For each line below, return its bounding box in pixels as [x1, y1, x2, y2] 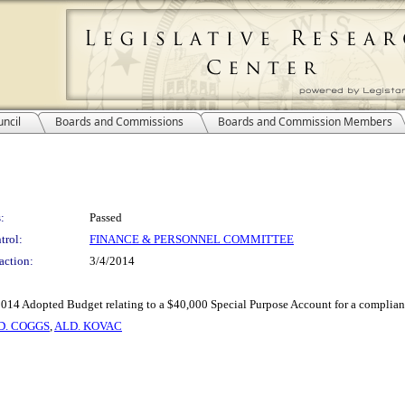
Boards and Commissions [55, 114, 184, 129]
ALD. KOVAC [54, 319, 122, 333]
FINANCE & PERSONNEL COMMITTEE [89, 232, 294, 246]
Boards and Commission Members [218, 114, 392, 129]
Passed [89, 211, 122, 224]
